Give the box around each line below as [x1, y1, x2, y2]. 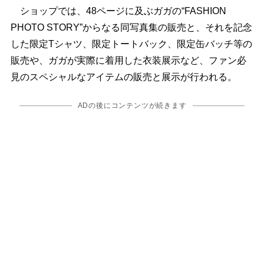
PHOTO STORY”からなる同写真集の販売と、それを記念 [10, 22, 252, 33]
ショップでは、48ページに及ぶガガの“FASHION [10, 6, 226, 16]
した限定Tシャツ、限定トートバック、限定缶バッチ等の [10, 39, 252, 49]
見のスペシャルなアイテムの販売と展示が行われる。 [10, 72, 237, 82]
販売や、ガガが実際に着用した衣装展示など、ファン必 [10, 55, 246, 66]
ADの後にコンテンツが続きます [77, 101, 187, 110]
